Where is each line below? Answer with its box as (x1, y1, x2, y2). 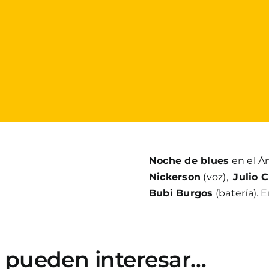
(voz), (201, 171, 234, 183)
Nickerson (148, 171, 201, 183)
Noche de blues (148, 154, 229, 166)
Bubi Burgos (148, 187, 213, 199)
